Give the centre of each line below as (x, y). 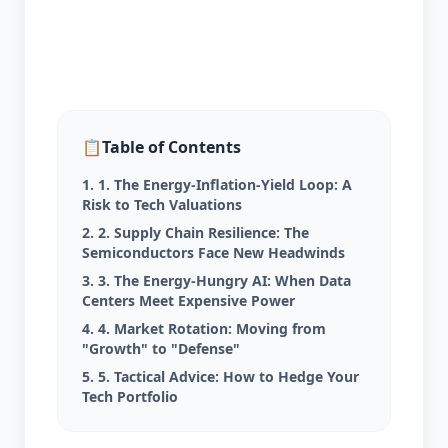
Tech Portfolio (130, 396)
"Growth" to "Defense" (161, 348)
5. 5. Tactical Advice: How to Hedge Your (220, 376)
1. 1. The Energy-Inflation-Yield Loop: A (217, 184)
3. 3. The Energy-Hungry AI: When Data (216, 280)
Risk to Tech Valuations (162, 204)
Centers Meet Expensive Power (188, 300)
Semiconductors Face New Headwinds (213, 252)
